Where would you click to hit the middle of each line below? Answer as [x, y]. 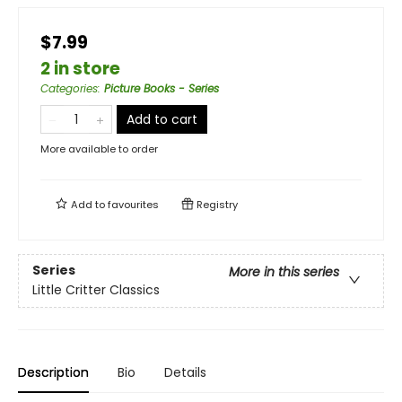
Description [53, 372]
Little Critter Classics [96, 290]
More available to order [99, 149]
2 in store [80, 69]
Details [185, 372]
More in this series [284, 272]
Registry [216, 205]
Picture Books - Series [162, 88]
